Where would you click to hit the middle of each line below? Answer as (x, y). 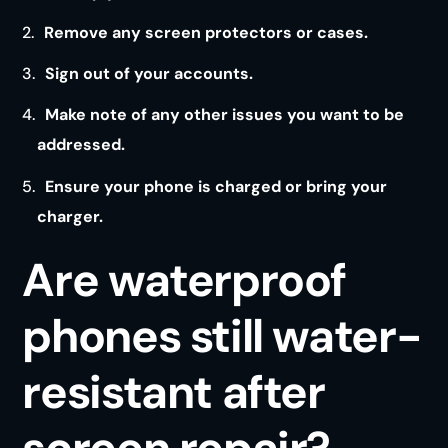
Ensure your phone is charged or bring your (216, 186)
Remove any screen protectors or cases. (206, 32)
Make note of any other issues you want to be (225, 115)
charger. (69, 216)
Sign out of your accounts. (149, 74)
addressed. (80, 145)
